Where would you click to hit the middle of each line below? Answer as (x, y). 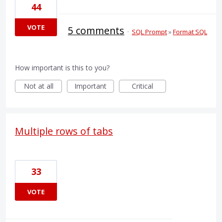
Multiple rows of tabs (64, 131)
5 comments (96, 30)
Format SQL (190, 31)
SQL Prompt (149, 31)
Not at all (38, 86)
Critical (142, 86)
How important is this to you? (62, 67)
